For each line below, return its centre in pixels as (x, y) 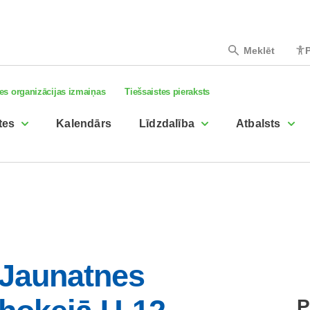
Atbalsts (258, 124)
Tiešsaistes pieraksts (167, 92)
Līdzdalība (167, 124)
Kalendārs (84, 124)
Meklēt (259, 50)
